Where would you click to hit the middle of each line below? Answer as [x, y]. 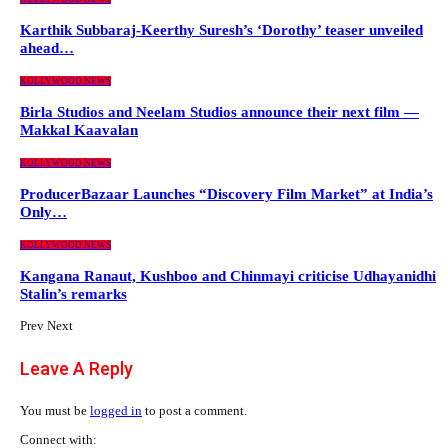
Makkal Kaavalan [79, 130]
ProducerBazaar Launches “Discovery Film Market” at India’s [226, 194]
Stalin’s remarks [73, 294]
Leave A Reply [76, 369]
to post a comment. [194, 411]
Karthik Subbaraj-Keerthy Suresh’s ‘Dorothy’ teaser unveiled [221, 30]
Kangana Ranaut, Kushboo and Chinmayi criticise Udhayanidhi [228, 276]
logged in [116, 411]
